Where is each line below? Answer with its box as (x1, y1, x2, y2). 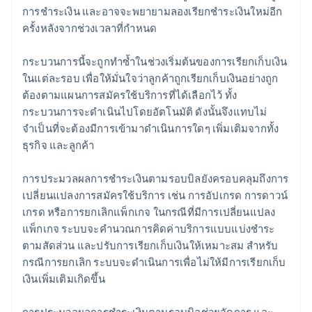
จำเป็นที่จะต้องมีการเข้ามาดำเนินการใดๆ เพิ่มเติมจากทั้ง (22, 121, 279, 136)
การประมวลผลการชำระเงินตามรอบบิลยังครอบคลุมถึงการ (22, 171, 289, 186)
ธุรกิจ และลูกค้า (22, 138, 95, 153)
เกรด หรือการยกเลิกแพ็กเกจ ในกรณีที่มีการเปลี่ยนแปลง (22, 205, 276, 219)
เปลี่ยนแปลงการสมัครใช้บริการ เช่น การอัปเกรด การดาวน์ (22, 188, 288, 203)
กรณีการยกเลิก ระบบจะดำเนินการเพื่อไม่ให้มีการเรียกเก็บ (22, 255, 286, 270)
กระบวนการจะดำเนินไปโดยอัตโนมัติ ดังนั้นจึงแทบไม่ (22, 104, 267, 119)
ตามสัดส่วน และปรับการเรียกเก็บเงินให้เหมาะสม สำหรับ (22, 238, 279, 253)
